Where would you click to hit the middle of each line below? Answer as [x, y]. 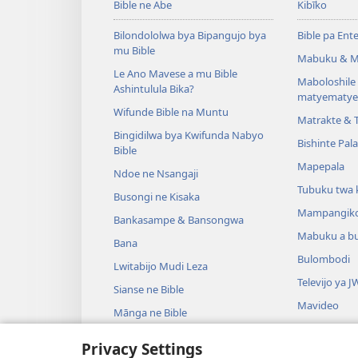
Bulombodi [323, 259]
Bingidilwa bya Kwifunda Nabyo [189, 135]
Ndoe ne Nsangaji [156, 174]
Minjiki [312, 329]
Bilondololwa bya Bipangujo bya [190, 36]
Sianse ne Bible [149, 290]
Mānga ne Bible [150, 313]
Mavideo [318, 306]
